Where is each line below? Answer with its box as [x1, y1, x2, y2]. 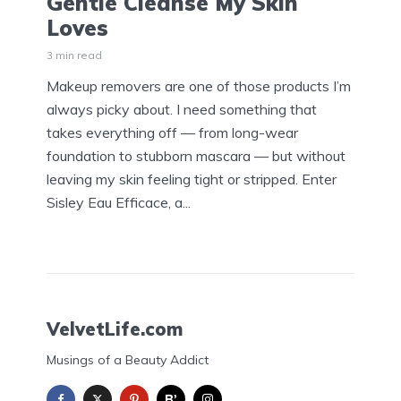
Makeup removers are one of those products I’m [47, 77, 351, 96]
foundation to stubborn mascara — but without [47, 147, 346, 166]
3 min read [47, 48, 102, 63]
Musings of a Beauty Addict [47, 352, 209, 369]
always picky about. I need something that [47, 100, 317, 119]
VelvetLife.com [47, 317, 183, 340]
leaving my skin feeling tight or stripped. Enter [47, 170, 337, 189]
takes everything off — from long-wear [47, 124, 298, 142]
